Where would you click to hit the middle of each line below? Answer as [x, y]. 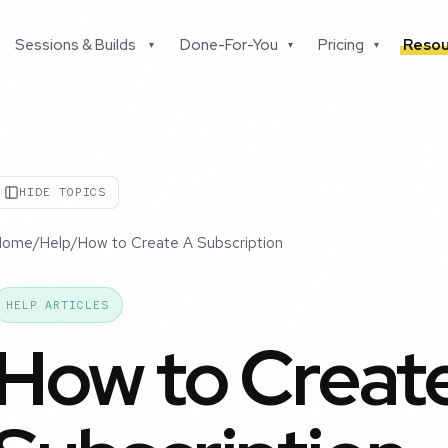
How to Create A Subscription [180, 243]
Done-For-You [228, 45]
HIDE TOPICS [63, 192]
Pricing [341, 45]
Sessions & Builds [76, 45]
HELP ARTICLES [57, 305]
